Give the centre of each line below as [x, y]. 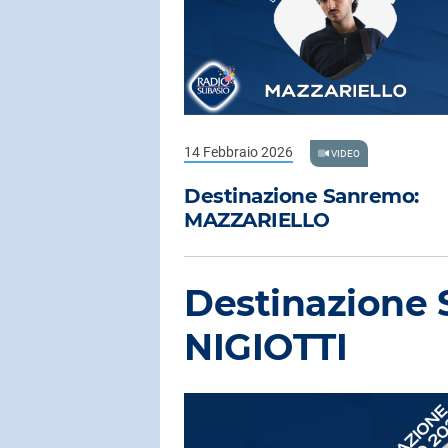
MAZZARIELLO [257, 220]
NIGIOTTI [265, 347]
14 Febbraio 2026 [238, 151]
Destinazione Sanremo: [301, 196]
